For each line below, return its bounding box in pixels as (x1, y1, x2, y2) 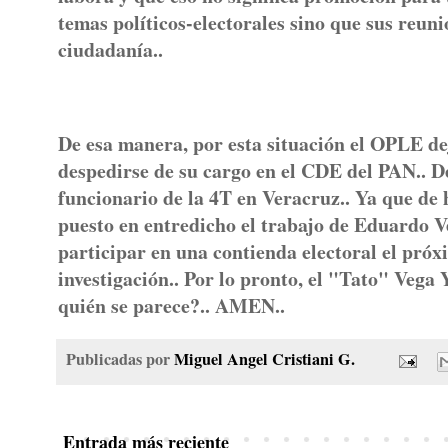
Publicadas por (66, 347, 174, 372)
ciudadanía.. (58, 35, 177, 65)
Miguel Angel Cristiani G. (174, 347, 355, 372)
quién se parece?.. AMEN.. (58, 290, 285, 320)
